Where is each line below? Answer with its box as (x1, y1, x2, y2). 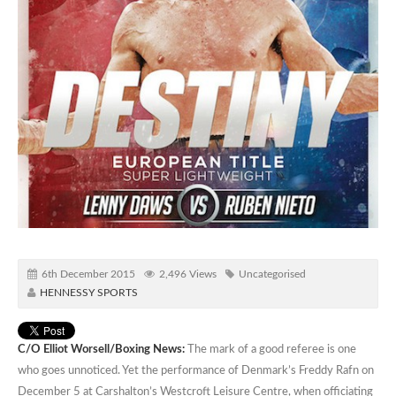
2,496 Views (159, 269, 217, 280)
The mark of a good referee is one (185, 344, 356, 356)
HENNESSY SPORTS (40, 287, 138, 299)
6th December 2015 (42, 269, 135, 280)
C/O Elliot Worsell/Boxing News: (18, 344, 185, 356)
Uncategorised (239, 269, 306, 280)
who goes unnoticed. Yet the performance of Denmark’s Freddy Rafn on (18, 365, 374, 377)
